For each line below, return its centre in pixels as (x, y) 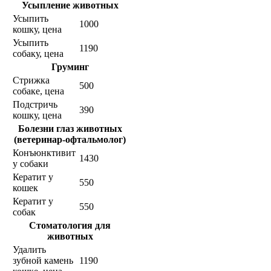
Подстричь (35, 105)
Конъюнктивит (44, 153)
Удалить (29, 250)
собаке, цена (38, 91)
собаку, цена (38, 54)
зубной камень (43, 261)
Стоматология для (70, 226)
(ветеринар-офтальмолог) (70, 140)
